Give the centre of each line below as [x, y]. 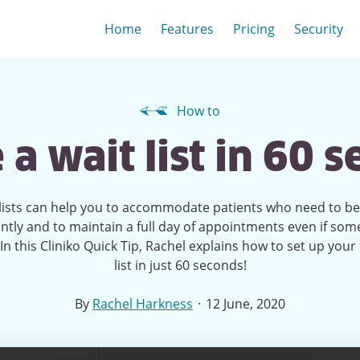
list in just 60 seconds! [180, 265]
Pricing [254, 29]
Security [319, 29]
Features [187, 29]
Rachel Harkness [143, 304]
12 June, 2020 [245, 304]
